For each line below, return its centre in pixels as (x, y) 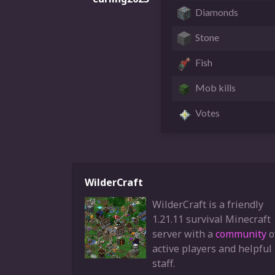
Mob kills (215, 88)
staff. (164, 263)
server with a (184, 234)
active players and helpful (212, 248)
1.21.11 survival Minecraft (211, 219)
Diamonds (217, 12)
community (241, 234)
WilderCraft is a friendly (208, 204)
